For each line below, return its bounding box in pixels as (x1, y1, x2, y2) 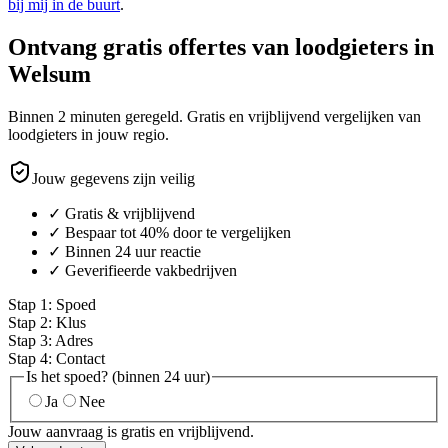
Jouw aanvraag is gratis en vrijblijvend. (8, 423, 254, 441)
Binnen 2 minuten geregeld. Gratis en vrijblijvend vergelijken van (8, 107, 421, 125)
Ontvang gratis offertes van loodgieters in (8, 33, 434, 60)
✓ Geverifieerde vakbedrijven (48, 261, 237, 279)
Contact (56, 349, 105, 367)
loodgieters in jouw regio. (8, 125, 169, 143)
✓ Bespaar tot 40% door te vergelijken (48, 223, 291, 241)
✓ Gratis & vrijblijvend (48, 204, 195, 222)
